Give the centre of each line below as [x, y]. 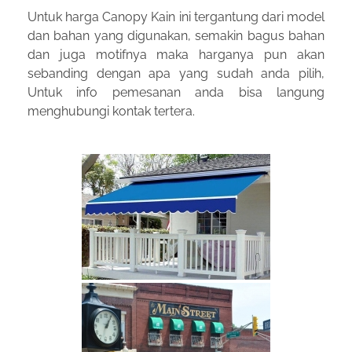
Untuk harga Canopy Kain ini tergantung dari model [176, 17]
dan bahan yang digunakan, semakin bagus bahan [176, 36]
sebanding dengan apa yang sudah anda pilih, [176, 74]
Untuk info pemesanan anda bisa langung [176, 93]
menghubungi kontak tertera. [111, 112]
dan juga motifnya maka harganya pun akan [176, 55]
